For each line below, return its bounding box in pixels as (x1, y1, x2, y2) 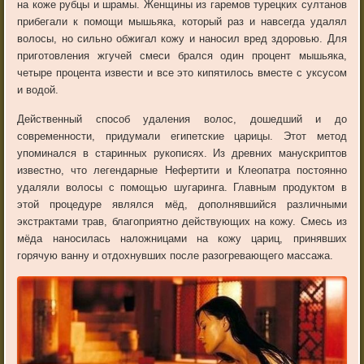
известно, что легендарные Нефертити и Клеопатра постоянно (17, 164, 347, 177)
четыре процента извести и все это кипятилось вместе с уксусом (17, 67, 347, 80)
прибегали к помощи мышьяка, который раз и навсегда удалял (17, 15, 347, 28)
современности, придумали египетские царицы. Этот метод (17, 130, 347, 143)
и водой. (17, 84, 59, 97)
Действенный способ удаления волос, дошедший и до (17, 113, 347, 126)
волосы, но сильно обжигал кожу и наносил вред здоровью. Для (17, 32, 347, 45)
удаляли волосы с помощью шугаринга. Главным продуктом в (17, 181, 347, 194)
